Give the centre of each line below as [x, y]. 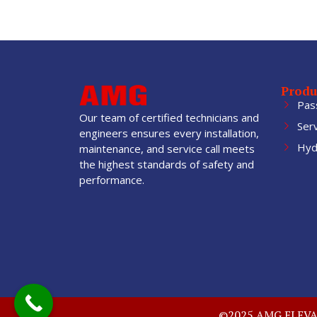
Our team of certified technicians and [169, 118]
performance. [112, 180]
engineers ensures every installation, [169, 133]
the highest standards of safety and [167, 165]
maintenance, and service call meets [167, 149]
